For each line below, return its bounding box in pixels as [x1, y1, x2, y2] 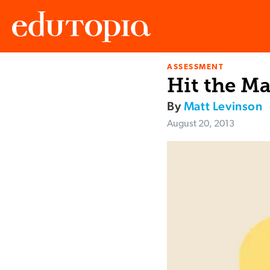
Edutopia [12, 74, 46, 83]
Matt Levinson [183, 99, 263, 114]
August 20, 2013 [167, 119, 234, 130]
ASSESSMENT [167, 63, 224, 72]
